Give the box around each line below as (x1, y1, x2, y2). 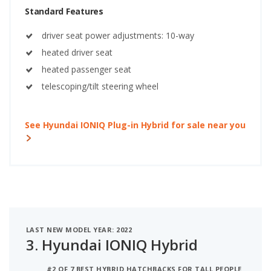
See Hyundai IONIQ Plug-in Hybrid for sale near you (25, 119, 246, 131)
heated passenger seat (42, 63, 131, 75)
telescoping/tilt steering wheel (42, 80, 158, 92)
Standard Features (25, 5, 103, 17)
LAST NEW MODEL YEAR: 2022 (26, 225, 132, 235)
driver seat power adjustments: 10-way (42, 29, 194, 41)
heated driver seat (42, 46, 113, 58)
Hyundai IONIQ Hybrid (42, 235, 198, 255)
